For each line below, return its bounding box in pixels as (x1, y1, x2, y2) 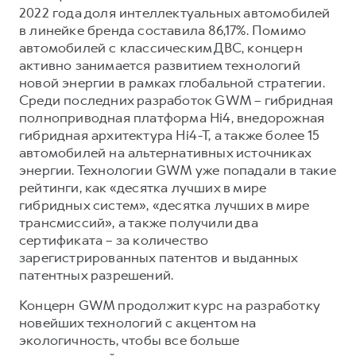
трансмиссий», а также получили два (19, 213, 258, 231)
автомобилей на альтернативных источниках (19, 143, 311, 161)
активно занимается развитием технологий (19, 56, 300, 74)
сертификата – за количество (19, 230, 209, 249)
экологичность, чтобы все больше (19, 331, 240, 349)
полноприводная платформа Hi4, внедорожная (19, 108, 325, 126)
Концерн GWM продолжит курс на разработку (19, 296, 319, 314)
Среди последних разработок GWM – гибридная (19, 91, 334, 109)
